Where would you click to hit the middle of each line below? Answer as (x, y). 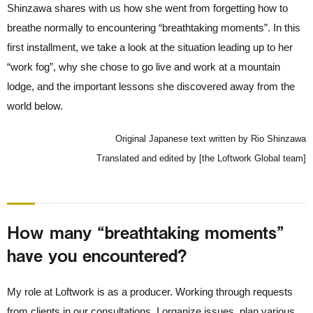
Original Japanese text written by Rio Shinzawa (211, 139)
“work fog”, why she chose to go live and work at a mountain (144, 67)
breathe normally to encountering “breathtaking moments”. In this (154, 28)
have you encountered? (97, 255)
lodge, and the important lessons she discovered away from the (151, 86)
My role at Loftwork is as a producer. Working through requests (150, 292)
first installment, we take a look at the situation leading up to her (150, 47)
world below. (35, 106)
